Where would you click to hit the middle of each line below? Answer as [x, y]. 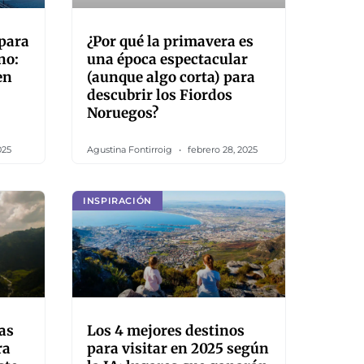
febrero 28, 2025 [221, 149]
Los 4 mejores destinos [166, 331]
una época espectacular [167, 59]
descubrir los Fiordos [160, 95]
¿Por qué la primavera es [170, 41]
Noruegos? [123, 113]
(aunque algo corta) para [171, 77]
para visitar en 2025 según [178, 349]
